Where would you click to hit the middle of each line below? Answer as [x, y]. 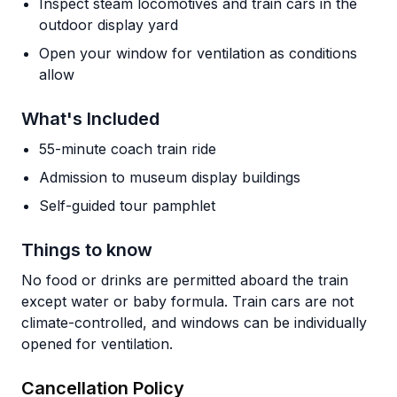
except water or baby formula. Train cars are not [187, 301]
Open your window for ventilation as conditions [198, 53]
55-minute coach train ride [128, 149]
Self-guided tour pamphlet [127, 206]
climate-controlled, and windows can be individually [194, 323]
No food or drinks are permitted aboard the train [185, 280]
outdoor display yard [109, 25]
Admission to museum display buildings [170, 177]
